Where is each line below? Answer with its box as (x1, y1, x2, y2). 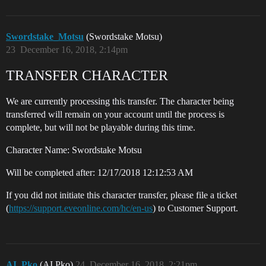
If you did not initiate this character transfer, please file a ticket (6, 190, 237, 200)
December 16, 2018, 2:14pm (20, 45, 128, 55)
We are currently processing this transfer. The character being (6, 96, 234, 106)
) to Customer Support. (153, 203, 238, 213)
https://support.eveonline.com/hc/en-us (9, 203, 153, 213)
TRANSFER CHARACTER (6, 68, 168, 83)
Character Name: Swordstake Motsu (6, 145, 142, 155)
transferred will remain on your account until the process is (6, 109, 224, 119)
